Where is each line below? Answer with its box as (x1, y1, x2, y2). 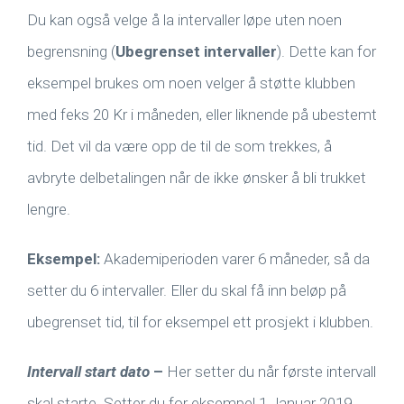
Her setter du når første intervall (163, 363, 376, 381)
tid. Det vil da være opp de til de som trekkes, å (27, 137, 332, 156)
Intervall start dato (27, 363, 150, 381)
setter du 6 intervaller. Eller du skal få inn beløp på (27, 281, 346, 300)
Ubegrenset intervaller (115, 42, 277, 61)
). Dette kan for (277, 42, 376, 61)
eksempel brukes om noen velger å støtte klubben (27, 74, 355, 93)
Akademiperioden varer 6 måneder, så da (104, 250, 370, 269)
